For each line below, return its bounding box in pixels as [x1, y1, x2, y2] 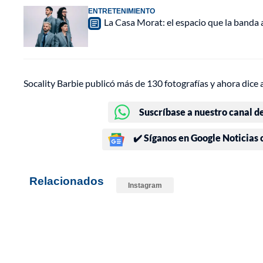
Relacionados [29, 174, 104, 188]
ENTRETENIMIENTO [88, 6, 155, 16]
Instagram [128, 181, 162, 190]
